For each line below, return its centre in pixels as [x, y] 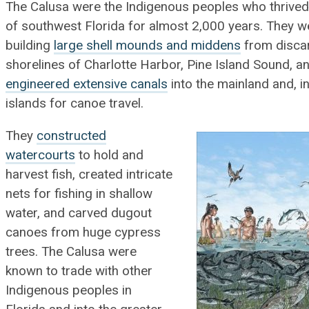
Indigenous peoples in [69, 291]
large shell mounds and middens [148, 46]
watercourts [41, 156]
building [30, 46]
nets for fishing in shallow [79, 194]
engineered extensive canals [87, 84]
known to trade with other [79, 271]
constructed [72, 136]
